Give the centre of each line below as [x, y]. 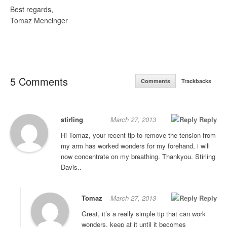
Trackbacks [196, 81]
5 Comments [39, 82]
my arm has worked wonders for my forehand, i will [135, 146]
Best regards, [32, 9]
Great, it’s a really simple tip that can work [144, 214]
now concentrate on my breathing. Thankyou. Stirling [138, 157]
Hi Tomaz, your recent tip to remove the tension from [138, 135]
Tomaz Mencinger [39, 20]
